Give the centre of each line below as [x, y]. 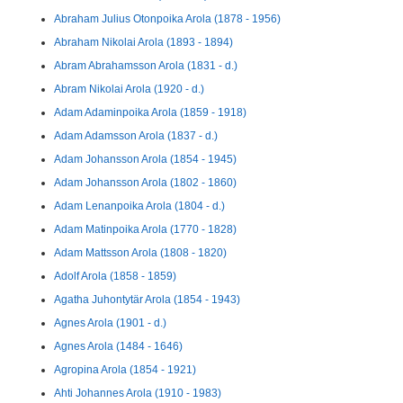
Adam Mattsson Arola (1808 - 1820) [140, 253]
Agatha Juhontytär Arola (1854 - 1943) [147, 300]
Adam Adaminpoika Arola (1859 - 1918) [150, 112]
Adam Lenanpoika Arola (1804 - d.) [139, 206]
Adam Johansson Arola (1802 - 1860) [145, 183]
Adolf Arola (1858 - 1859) [115, 276]
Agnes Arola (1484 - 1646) [118, 346]
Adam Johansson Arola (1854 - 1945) [145, 159]
